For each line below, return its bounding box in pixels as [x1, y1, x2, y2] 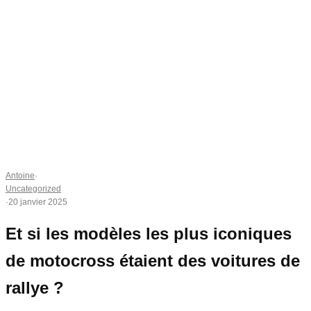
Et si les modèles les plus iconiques [6, 224, 292, 244]
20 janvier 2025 [8, 197, 67, 207]
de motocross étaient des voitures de [6, 251, 300, 271]
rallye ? [6, 278, 64, 298]
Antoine [6, 171, 35, 180]
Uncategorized [6, 184, 61, 194]
